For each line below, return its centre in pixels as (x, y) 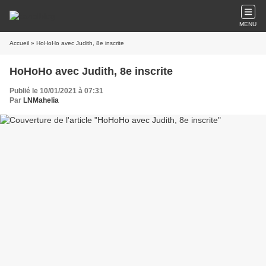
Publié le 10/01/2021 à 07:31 (56, 91)
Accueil (19, 43)
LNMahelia (41, 100)
